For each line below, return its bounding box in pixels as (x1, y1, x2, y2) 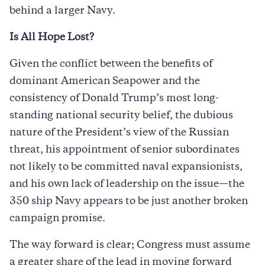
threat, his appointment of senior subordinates (9, 145, 240, 155)
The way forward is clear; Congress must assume (9, 240, 250, 250)
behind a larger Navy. (9, 6, 115, 16)
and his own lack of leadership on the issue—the (9, 179, 244, 189)
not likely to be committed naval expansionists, (9, 162, 243, 172)
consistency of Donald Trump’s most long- (9, 93, 219, 104)
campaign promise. (9, 214, 105, 224)
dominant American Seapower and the (9, 76, 200, 86)
